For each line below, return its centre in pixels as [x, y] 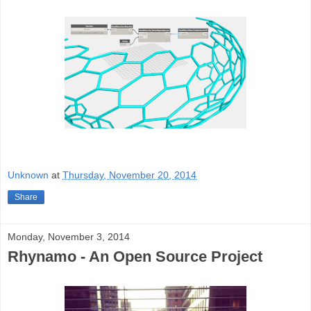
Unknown [28, 175]
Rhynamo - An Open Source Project [135, 256]
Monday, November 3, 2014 [69, 236]
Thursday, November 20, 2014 [129, 175]
